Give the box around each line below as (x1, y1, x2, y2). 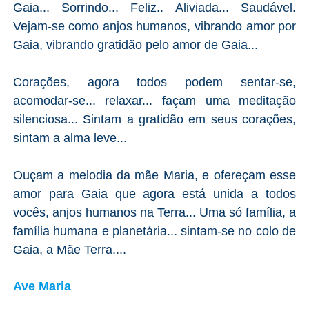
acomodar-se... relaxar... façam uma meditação (12, 93, 297, 108)
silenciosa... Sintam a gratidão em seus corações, (12, 112, 297, 126)
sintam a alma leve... (12, 130, 130, 145)
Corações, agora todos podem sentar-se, (12, 74, 297, 89)
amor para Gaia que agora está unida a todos (12, 186, 297, 201)
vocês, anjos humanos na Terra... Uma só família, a (12, 205, 297, 219)
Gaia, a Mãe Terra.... (12, 242, 126, 257)
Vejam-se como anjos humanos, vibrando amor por (12, 19, 297, 33)
